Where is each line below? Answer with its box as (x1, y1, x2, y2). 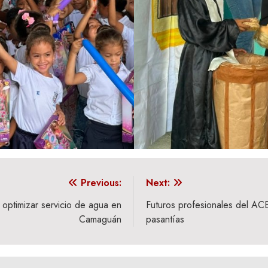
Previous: (81, 176, 121, 190)
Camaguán (79, 212, 121, 227)
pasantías (146, 212, 184, 227)
